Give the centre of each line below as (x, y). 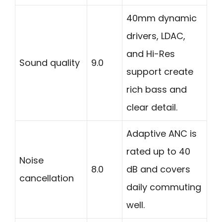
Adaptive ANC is (162, 133)
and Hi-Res (151, 54)
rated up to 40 (158, 151)
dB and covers (158, 169)
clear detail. (152, 107)
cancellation (47, 178)
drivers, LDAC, (156, 36)
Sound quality (50, 62)
